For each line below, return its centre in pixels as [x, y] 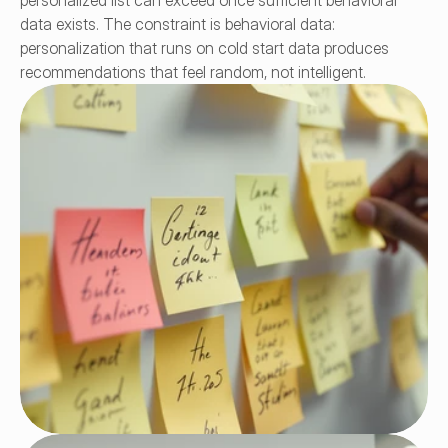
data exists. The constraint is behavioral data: [177, 24]
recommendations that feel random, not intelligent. [193, 72]
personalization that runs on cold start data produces [204, 48]
